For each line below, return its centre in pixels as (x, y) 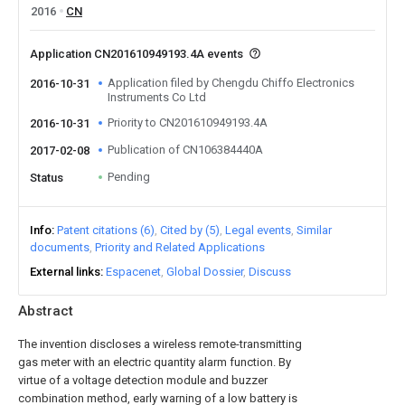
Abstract (46, 311)
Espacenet (133, 272)
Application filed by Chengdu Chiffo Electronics (231, 83)
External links (65, 272)
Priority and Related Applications (180, 247)
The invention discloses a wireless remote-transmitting (160, 344)
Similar (314, 230)
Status (47, 178)
